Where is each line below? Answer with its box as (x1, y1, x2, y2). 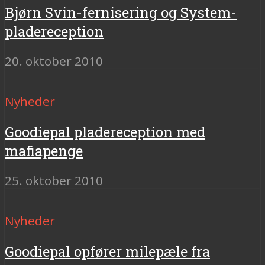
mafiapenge (5, 141, 83, 160)
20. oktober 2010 (5, 53, 103, 70)
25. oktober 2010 (5, 172, 103, 189)
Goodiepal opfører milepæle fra (5, 241, 210, 261)
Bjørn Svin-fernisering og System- (5, 3, 237, 22)
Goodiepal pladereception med (5, 122, 205, 141)
